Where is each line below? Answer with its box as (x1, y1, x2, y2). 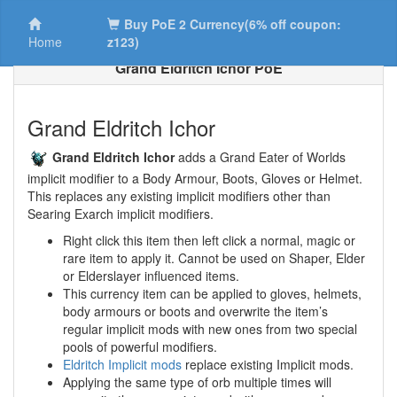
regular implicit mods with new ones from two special (63, 320, 357, 339)
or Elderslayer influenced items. (63, 267, 239, 285)
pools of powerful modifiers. (63, 338, 217, 356)
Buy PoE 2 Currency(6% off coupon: (124, 15, 342, 33)
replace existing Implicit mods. (182, 355, 354, 374)
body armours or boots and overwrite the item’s (63, 302, 328, 321)
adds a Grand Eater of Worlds (175, 148, 346, 166)
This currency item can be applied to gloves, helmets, (63, 284, 362, 303)
